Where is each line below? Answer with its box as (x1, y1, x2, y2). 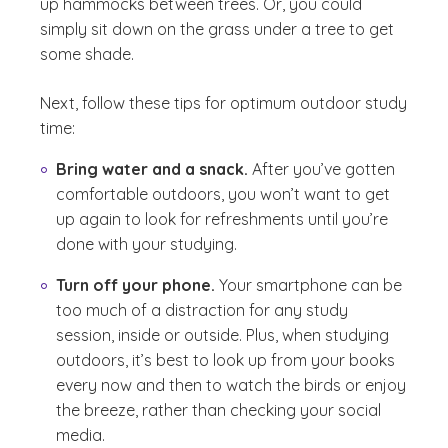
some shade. (40, 44, 134, 64)
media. (56, 425, 105, 445)
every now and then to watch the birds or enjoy (56, 375, 406, 395)
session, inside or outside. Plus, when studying (56, 325, 389, 345)
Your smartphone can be (215, 275, 402, 295)
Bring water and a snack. (56, 159, 248, 179)
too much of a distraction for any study (56, 300, 348, 320)
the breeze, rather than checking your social (56, 400, 381, 420)
